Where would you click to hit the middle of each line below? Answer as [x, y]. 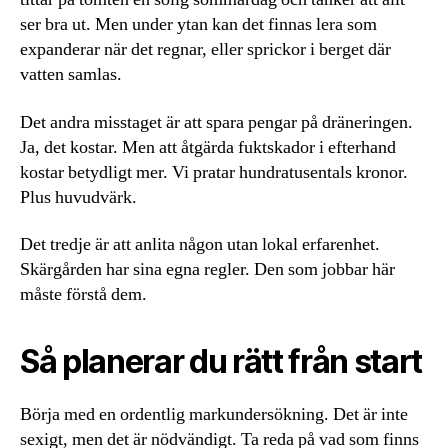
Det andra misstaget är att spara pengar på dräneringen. [216, 122]
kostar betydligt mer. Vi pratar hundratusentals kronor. [214, 172]
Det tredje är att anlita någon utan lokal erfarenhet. [200, 244]
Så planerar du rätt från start [221, 361]
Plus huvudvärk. [78, 197]
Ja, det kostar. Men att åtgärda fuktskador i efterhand [208, 147]
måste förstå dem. [83, 294]
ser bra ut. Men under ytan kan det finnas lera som [198, 24]
